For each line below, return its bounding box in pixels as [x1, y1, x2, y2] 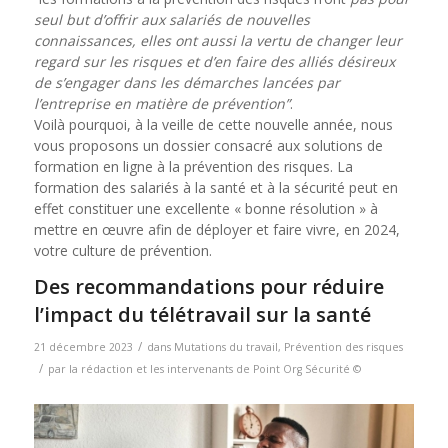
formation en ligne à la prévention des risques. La [33, 157, 353, 177]
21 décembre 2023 [33, 339, 133, 354]
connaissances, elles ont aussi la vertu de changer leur [33, 31, 402, 51]
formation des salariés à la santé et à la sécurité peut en [33, 178, 398, 198]
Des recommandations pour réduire [33, 272, 384, 300]
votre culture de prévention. [33, 241, 212, 261]
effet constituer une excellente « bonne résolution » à [33, 199, 378, 219]
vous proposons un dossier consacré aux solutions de [33, 136, 383, 156]
